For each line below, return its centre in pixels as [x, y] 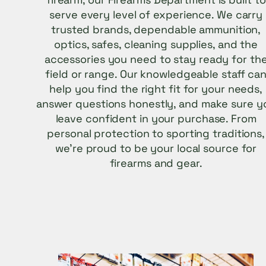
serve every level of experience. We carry [156, 15]
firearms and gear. [156, 163]
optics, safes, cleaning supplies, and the [156, 45]
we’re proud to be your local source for [156, 148]
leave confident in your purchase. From [156, 119]
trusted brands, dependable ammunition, [156, 30]
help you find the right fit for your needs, [156, 89]
